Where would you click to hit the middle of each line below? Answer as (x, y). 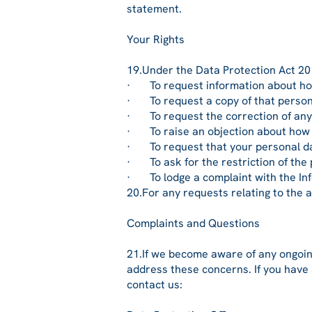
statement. (154, 9)
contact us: (155, 284)
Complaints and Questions (193, 223)
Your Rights (156, 39)
